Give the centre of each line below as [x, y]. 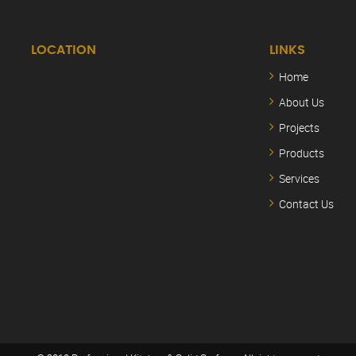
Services [299, 178]
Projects [299, 127]
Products [302, 153]
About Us [302, 102]
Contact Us [306, 203]
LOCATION [64, 50]
